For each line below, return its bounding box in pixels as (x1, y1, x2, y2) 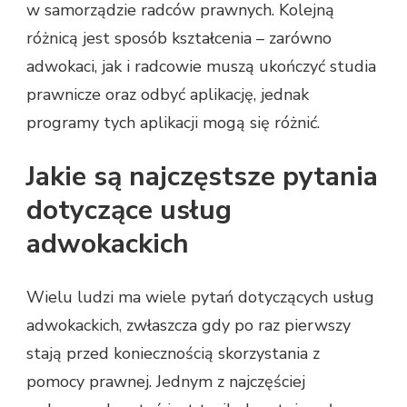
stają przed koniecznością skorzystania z (26, 342, 320, 364)
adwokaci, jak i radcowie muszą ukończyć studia (26, 55, 376, 77)
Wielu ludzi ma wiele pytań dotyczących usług (26, 285, 374, 308)
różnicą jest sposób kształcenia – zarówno (26, 26, 332, 49)
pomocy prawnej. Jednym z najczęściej (26, 370, 305, 392)
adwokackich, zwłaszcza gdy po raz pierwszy (26, 313, 351, 336)
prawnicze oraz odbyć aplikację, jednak (26, 83, 309, 105)
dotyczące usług (26, 191, 232, 229)
